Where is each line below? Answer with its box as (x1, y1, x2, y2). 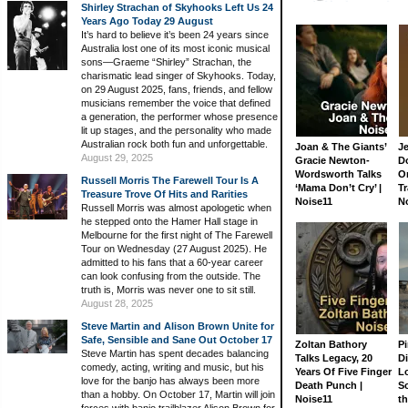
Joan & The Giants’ (295, 141, 386, 152)
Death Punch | (295, 380, 362, 391)
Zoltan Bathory (295, 339, 367, 350)
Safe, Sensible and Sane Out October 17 (81, 334, 272, 345)
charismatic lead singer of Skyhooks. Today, (81, 70, 276, 81)
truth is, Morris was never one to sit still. (81, 284, 256, 295)
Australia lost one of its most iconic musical (81, 43, 270, 54)
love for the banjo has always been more (81, 375, 260, 386)
